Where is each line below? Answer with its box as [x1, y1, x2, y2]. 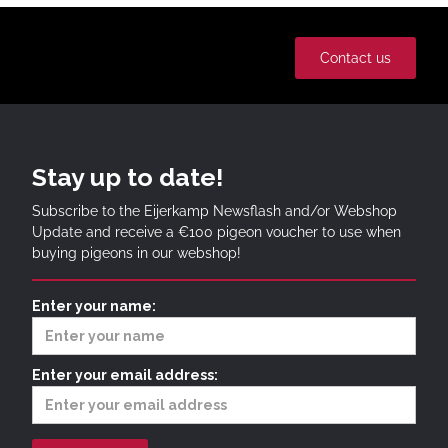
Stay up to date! [32, 161, 224, 192]
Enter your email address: [32, 366, 218, 383]
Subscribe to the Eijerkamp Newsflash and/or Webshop [32, 202, 397, 219]
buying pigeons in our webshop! [32, 244, 241, 261]
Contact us [320, 49, 391, 66]
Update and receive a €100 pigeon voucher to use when [32, 223, 401, 240]
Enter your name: [32, 297, 156, 314]
